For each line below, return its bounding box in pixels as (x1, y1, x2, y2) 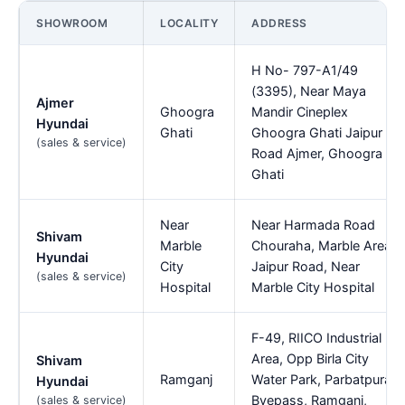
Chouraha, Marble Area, (251, 238, 395, 254)
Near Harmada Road (251, 217, 375, 233)
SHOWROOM (36, 16, 108, 31)
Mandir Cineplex (251, 104, 348, 120)
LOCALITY (160, 16, 218, 31)
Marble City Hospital (251, 279, 374, 296)
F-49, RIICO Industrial (251, 330, 381, 346)
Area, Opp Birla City (251, 351, 369, 367)
